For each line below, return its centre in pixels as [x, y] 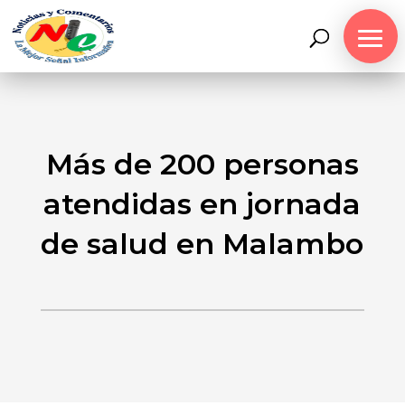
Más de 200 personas [202, 164]
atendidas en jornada [202, 204]
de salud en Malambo [202, 244]
